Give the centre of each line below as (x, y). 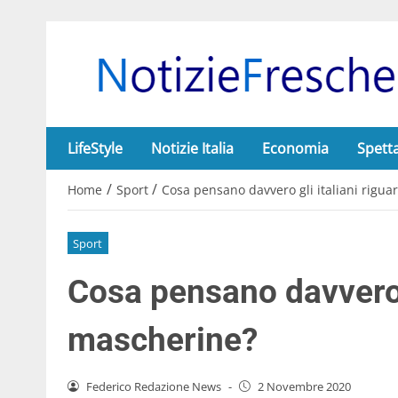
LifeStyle (95, 148)
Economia (295, 148)
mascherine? (163, 339)
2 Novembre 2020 (304, 386)
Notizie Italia (192, 148)
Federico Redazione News (153, 386)
